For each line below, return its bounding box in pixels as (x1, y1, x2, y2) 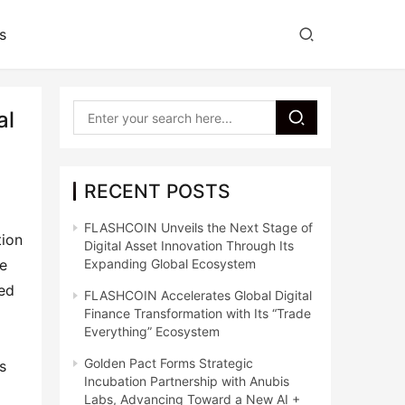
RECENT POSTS (84, 180, 231, 202)
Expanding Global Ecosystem (84, 256, 256, 271)
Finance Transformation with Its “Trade (84, 306, 311, 321)
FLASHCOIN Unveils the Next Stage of (84, 220, 313, 235)
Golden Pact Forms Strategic (84, 355, 253, 371)
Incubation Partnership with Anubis (84, 373, 289, 389)
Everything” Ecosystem (84, 324, 220, 339)
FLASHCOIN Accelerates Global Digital (84, 287, 312, 303)
